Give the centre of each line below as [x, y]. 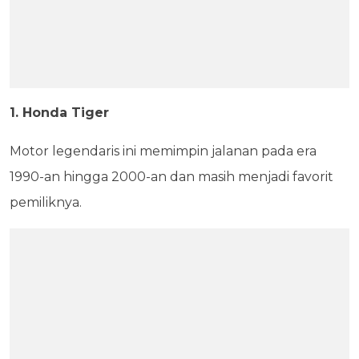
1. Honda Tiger [59, 113]
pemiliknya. [46, 202]
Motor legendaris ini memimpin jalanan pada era [163, 151]
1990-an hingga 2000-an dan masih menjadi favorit [171, 177]
